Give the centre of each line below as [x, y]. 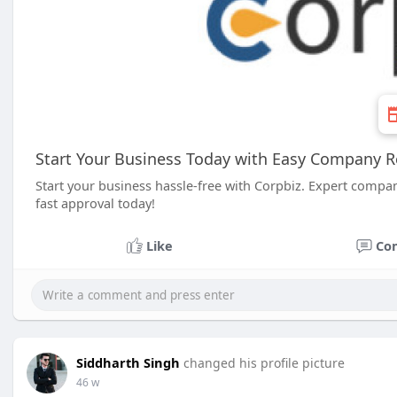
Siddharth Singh [128, 362]
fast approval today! [95, 203]
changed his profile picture [264, 363]
